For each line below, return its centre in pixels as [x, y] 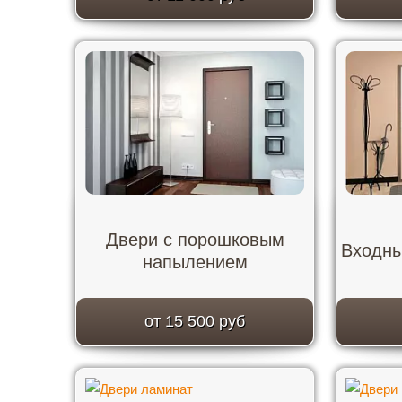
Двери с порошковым [195, 239]
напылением [195, 262]
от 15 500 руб [195, 321]
